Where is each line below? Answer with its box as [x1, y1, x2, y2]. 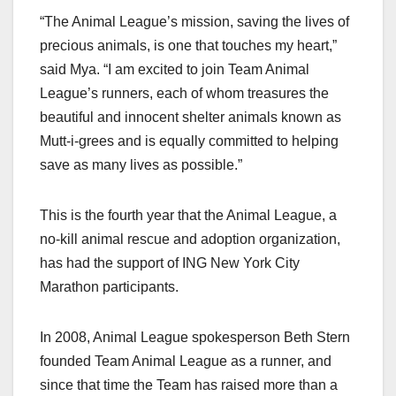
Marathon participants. [40, 278, 182, 294]
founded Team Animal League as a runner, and [40, 353, 331, 369]
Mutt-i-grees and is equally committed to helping [40, 133, 339, 148]
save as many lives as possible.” [40, 156, 242, 172]
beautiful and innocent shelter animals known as [40, 109, 341, 125]
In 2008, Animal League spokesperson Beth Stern [40, 329, 350, 345]
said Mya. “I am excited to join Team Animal [40, 61, 309, 77]
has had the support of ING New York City [40, 255, 300, 270]
